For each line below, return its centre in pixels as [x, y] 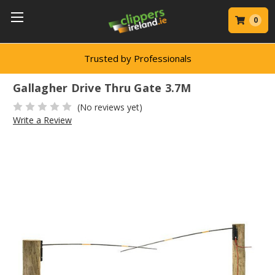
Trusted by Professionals [137, 58]
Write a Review [42, 120]
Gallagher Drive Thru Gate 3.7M [102, 88]
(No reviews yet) [110, 107]
